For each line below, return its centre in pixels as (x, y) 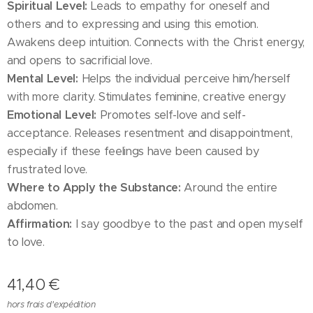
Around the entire (229, 188)
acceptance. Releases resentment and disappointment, (150, 133)
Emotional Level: (52, 115)
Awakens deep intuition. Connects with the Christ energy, (156, 42)
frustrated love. (47, 169)
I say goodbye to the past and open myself (188, 224)
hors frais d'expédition (51, 304)
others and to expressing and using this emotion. (133, 24)
